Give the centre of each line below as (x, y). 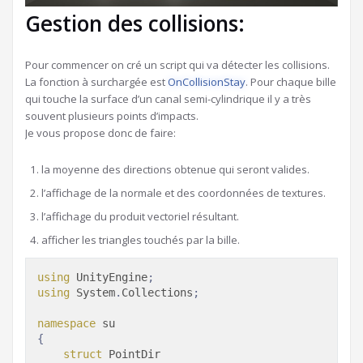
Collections (157, 293)
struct (83, 354)
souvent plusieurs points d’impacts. (112, 116)
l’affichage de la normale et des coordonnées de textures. (184, 193)
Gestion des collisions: (135, 24)
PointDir (131, 354)
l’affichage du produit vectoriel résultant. (140, 217)
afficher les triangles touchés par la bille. (141, 240)
